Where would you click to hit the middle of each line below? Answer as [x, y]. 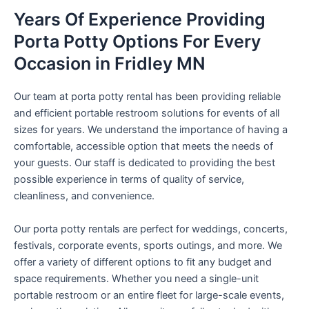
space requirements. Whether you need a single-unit [136, 278]
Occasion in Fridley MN [110, 64]
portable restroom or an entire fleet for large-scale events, [149, 295]
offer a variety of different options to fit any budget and [143, 262]
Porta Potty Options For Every [137, 42]
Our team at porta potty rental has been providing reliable [147, 97]
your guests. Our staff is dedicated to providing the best [144, 163]
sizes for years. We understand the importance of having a [151, 130]
